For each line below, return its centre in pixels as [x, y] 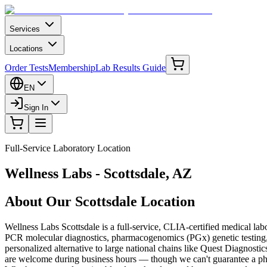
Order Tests [27, 68]
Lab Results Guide [131, 68]
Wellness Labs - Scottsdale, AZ [98, 173]
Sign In [36, 108]
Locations [26, 49]
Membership [72, 68]
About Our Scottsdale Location [100, 201]
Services [25, 29]
